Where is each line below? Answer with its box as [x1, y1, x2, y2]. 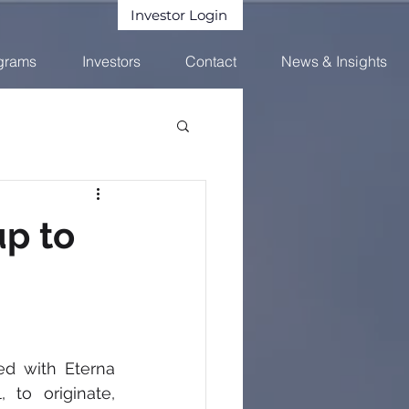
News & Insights [281, 52, 387, 70]
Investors [82, 52, 141, 70]
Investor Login [130, 6, 227, 24]
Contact [185, 52, 236, 70]
